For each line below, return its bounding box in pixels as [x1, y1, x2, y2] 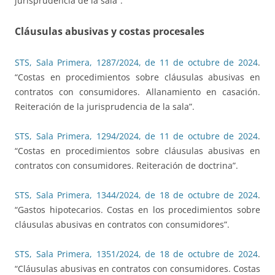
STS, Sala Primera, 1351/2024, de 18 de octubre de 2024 [15, 248, 258, 260]
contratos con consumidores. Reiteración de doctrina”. [15, 160, 238, 172]
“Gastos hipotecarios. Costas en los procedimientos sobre [15, 204, 260, 216]
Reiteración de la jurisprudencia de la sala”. [15, 101, 195, 113]
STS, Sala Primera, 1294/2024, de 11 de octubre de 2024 [15, 130, 258, 142]
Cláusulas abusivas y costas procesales [15, 25, 204, 39]
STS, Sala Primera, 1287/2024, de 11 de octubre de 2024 [15, 56, 258, 69]
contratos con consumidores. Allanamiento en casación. [15, 86, 260, 98]
